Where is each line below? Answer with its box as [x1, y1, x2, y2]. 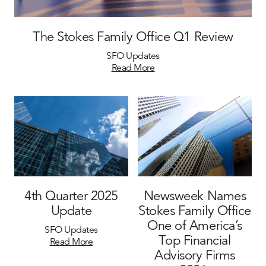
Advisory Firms [154, 247, 235, 264]
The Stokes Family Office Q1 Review [33, 28, 233, 45]
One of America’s [147, 217, 242, 234]
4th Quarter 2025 [24, 188, 118, 204]
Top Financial [159, 232, 231, 249]
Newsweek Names [143, 188, 246, 204]
